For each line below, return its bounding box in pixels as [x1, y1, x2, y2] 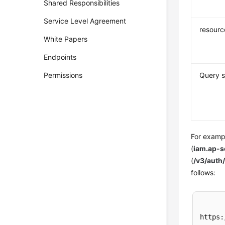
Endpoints [44, 53, 77, 61]
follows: [191, 168, 216, 177]
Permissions [44, 71, 83, 79]
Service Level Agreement [44, 17, 127, 25]
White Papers [44, 35, 88, 43]
